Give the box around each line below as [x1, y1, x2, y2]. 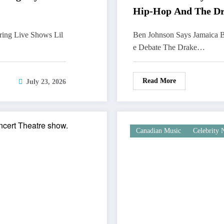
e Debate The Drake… [133, 43, 205, 52]
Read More [142, 77, 176, 85]
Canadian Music [136, 127, 181, 135]
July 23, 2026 [26, 78, 66, 86]
